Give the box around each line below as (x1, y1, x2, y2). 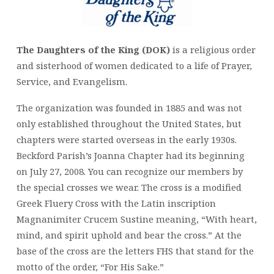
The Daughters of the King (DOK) (16, 43, 172, 56)
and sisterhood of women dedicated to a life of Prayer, (16, 59, 252, 72)
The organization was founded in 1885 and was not (16, 101, 242, 114)
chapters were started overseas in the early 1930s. (16, 133, 237, 146)
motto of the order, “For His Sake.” (16, 260, 164, 273)
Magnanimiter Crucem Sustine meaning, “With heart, (16, 212, 257, 225)
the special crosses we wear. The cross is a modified (16, 180, 242, 193)
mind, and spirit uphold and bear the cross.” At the (16, 228, 242, 241)
